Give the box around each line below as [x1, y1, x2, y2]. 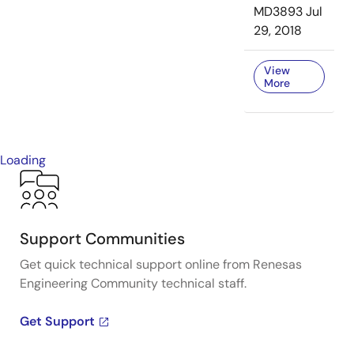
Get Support [20, 313, 95, 330]
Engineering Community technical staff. [20, 275, 247, 292]
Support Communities [20, 228, 185, 249]
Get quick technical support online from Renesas [20, 256, 302, 273]
